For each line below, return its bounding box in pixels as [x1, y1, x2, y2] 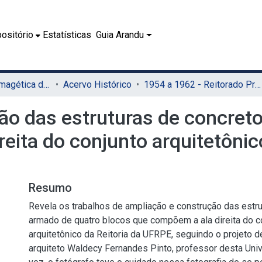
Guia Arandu [96, 29, 144, 40]
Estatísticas [43, 29, 92, 40]
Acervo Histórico [63, 79, 132, 90]
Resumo [29, 181, 72, 195]
